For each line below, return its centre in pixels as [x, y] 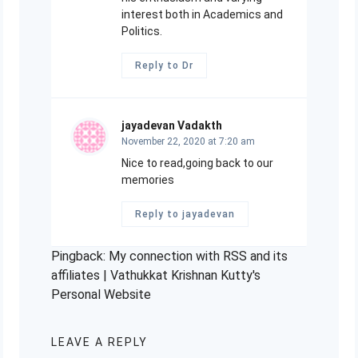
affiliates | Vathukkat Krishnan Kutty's [156, 276]
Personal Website [101, 295]
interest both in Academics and [202, 15]
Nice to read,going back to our [197, 163]
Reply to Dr [164, 66]
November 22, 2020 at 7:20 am [188, 142]
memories [148, 180]
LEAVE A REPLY [99, 342]
